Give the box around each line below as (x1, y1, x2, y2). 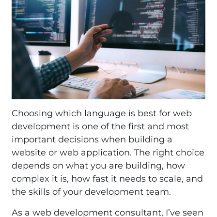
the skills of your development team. (12, 186, 171, 197)
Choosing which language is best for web (12, 108, 192, 119)
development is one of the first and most (12, 121, 189, 132)
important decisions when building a (12, 134, 172, 145)
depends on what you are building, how (12, 160, 185, 171)
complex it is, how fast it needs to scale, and (12, 173, 203, 184)
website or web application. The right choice (12, 147, 204, 158)
